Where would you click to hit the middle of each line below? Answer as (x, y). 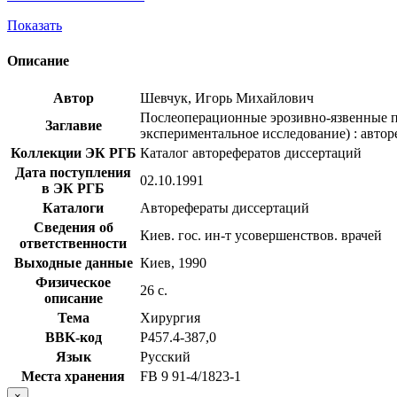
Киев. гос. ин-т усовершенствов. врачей (261, 235)
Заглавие (73, 125)
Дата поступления (73, 172)
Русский (165, 356)
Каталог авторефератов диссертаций (251, 152)
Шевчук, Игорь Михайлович (227, 97)
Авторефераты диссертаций (225, 207)
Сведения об (73, 227)
